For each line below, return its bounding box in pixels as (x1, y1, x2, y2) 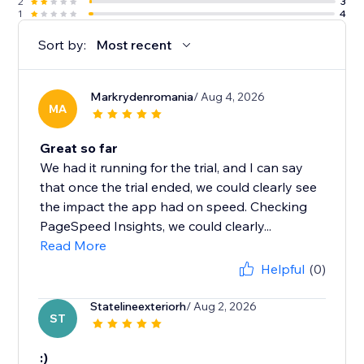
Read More (40, 237, 107, 254)
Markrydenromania (90, 89, 194, 105)
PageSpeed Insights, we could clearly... (40, 218, 272, 235)
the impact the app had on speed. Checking (40, 198, 308, 215)
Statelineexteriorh (90, 299, 187, 314)
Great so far (40, 140, 119, 157)
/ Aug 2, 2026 (186, 299, 258, 314)
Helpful (260, 261, 305, 278)
